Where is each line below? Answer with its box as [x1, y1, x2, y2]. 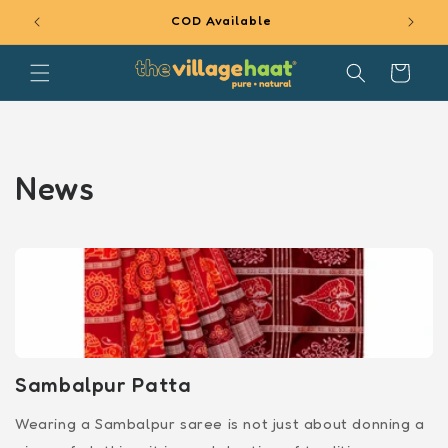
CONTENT [21, 21, 99, 41]
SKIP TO [21, 3, 82, 23]
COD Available [170, 13, 272, 28]
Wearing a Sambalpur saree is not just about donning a [15, 414, 425, 434]
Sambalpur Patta [15, 372, 192, 398]
